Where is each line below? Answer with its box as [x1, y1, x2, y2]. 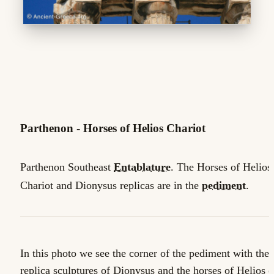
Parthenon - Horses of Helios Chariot [20, 122, 206, 135]
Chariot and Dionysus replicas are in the [20, 179, 202, 192]
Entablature [114, 161, 171, 174]
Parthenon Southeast [20, 161, 114, 174]
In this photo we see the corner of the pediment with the [20, 247, 269, 260]
